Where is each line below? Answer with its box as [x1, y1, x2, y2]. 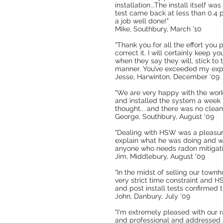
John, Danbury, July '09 [115, 192, 190, 200]
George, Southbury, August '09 [115, 112, 214, 120]
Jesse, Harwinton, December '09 [115, 73, 220, 81]
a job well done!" [115, 17, 169, 25]
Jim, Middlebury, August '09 [115, 152, 205, 160]
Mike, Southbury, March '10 [115, 25, 202, 33]
